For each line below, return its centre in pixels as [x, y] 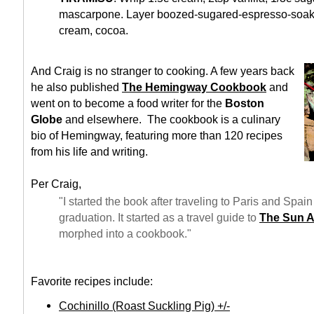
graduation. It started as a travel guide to [159, 218]
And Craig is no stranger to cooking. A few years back [163, 71]
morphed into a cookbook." [125, 234]
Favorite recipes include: [92, 281]
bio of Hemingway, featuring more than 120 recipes [157, 136]
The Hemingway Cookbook [194, 87]
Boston [245, 103]
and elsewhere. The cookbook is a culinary [171, 120]
